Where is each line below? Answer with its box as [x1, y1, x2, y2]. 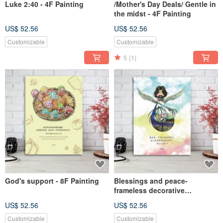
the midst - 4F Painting [114, 8, 191, 19]
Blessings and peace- [114, 176, 188, 186]
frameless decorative [114, 185, 185, 196]
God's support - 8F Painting [5, 176, 99, 186]
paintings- [114, 195, 149, 205]
